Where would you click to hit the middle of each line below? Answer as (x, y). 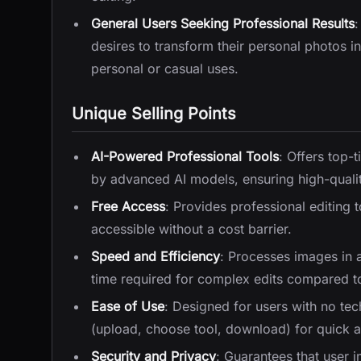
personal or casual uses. (165, 68)
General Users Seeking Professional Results (223, 23)
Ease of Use (128, 306)
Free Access (128, 206)
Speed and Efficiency (156, 256)
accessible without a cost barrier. (191, 229)
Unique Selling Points (154, 114)
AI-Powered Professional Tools (185, 156)
